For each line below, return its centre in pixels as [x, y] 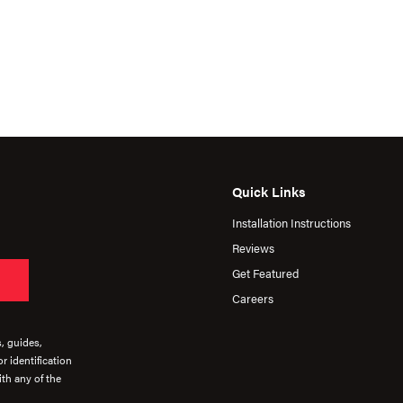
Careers [253, 299]
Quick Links [269, 192]
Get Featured [265, 273]
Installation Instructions [291, 223]
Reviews [253, 248]
